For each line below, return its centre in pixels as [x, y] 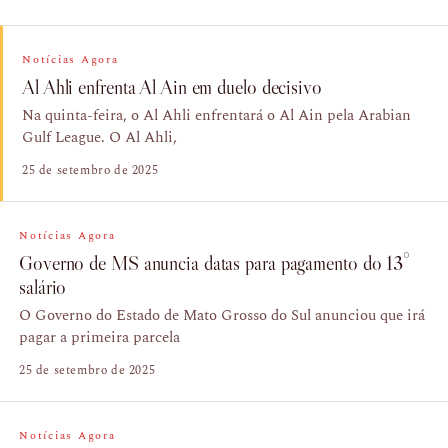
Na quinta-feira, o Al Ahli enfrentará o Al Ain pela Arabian [216, 116]
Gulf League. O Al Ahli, [99, 138]
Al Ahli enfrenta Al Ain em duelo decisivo [172, 87]
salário [43, 287]
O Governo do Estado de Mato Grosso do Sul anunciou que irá [222, 316]
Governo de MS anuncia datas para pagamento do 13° [215, 263]
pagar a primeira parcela [99, 338]
